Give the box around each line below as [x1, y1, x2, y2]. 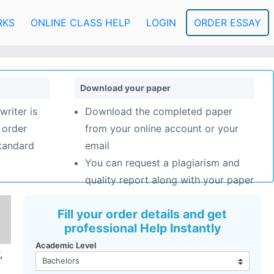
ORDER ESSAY [193, 16, 261, 29]
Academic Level [35, 240, 96, 251]
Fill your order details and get [57, 206, 228, 221]
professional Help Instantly [64, 220, 221, 235]
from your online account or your [85, 122, 239, 135]
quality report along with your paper [85, 174, 254, 187]
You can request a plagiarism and [85, 157, 240, 169]
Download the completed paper [85, 105, 232, 118]
